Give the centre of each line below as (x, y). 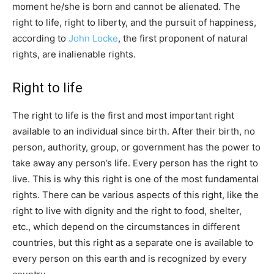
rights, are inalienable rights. (75, 54)
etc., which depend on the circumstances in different (126, 226)
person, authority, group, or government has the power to (136, 147)
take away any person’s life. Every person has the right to (135, 163)
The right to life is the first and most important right (123, 115)
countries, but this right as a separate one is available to (133, 242)
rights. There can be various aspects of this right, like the (135, 194)
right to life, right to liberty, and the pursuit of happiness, (134, 22)
